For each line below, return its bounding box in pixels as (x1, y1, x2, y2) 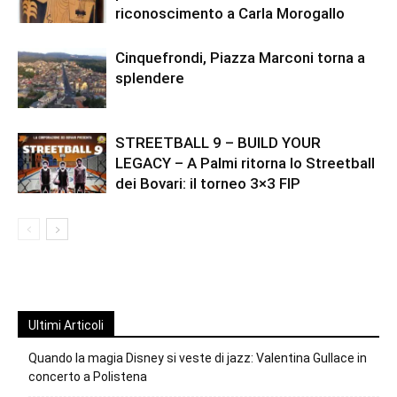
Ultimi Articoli (28, 317, 104, 332)
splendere (115, 68, 184, 87)
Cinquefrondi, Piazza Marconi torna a (115, 48, 365, 66)
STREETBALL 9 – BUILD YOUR (115, 133, 321, 152)
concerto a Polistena (28, 369, 147, 384)
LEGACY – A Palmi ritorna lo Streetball (115, 153, 375, 172)
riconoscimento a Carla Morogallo (115, 4, 345, 22)
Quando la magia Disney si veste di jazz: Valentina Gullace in (28, 350, 367, 365)
